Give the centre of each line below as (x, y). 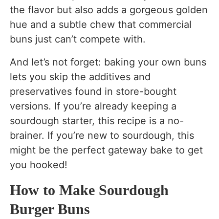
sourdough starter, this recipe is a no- (97, 121)
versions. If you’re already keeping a (93, 106)
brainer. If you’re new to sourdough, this (102, 136)
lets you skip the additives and (80, 77)
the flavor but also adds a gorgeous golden (109, 10)
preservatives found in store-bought (93, 92)
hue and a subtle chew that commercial (101, 25)
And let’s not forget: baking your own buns (108, 62)
